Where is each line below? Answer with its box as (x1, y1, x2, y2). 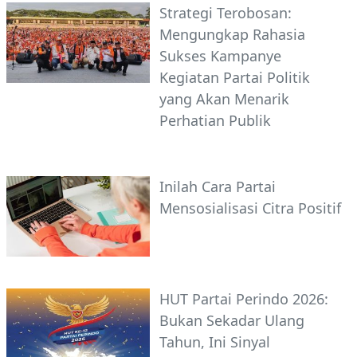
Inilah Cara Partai (159, 177, 276, 197)
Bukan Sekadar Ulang (159, 311, 304, 331)
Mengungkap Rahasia (159, 25, 305, 45)
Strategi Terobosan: (159, 3, 292, 23)
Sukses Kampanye (159, 46, 281, 66)
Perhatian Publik (159, 111, 271, 131)
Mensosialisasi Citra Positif (159, 198, 341, 218)
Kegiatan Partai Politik (159, 68, 310, 88)
